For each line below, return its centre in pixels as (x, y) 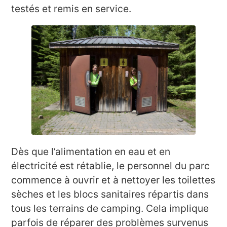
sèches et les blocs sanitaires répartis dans (110, 194)
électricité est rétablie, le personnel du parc (111, 165)
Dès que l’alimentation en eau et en (91, 151)
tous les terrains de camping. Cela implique (110, 208)
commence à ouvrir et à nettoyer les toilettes (113, 180)
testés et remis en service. (71, 9)
